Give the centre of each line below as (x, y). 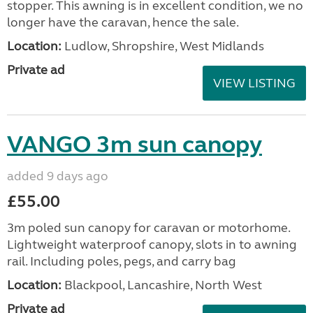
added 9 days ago (58, 176)
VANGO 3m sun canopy (134, 145)
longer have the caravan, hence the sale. (123, 22)
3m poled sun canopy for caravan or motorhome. (148, 228)
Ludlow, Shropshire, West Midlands (163, 46)
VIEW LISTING (254, 83)
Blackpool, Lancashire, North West (162, 285)
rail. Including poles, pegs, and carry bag (122, 261)
